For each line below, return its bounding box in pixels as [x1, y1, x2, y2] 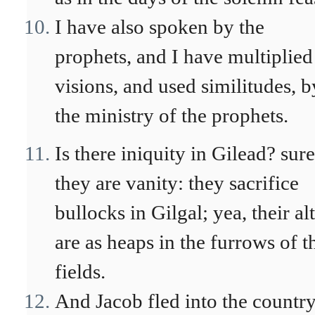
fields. [55, 260, 105, 283]
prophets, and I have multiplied [55, 45, 313, 67]
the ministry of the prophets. [55, 104, 288, 127]
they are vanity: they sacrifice [55, 172, 299, 194]
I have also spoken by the [55, 15, 264, 38]
